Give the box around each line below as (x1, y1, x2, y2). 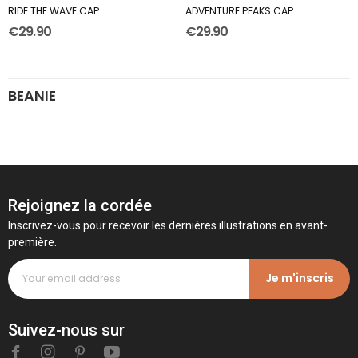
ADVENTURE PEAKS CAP (185, 4, 293, 18)
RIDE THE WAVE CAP (8, 4, 99, 18)
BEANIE (8, 86, 56, 105)
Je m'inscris (265, 270, 334, 287)
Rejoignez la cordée (8, 195, 152, 215)
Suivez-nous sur (8, 320, 125, 340)
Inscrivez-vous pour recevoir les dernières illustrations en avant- (8, 218, 328, 232)
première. (8, 235, 57, 249)
